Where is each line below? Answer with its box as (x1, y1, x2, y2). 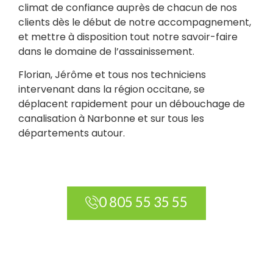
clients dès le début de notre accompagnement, (18, 15, 251, 29)
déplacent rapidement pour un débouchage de (18, 97, 245, 112)
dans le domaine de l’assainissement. (18, 44, 194, 58)
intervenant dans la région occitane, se (18, 82, 205, 97)
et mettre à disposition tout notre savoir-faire (18, 29, 238, 44)
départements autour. (18, 126, 125, 141)
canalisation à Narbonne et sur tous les (18, 112, 204, 126)
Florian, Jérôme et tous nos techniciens (18, 68, 206, 82)
